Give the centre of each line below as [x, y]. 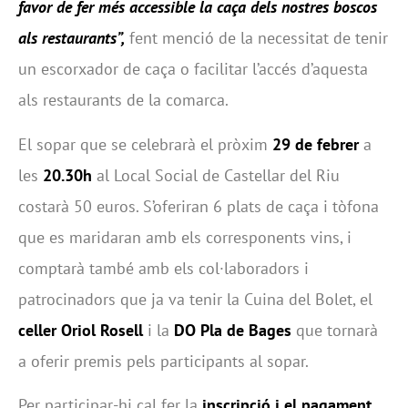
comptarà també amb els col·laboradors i [163, 268]
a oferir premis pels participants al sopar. [163, 361]
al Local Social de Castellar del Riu [216, 175]
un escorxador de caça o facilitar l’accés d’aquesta [193, 69]
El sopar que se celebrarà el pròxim [145, 144]
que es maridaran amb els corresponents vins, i [185, 237]
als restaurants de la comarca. [123, 100]
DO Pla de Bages [233, 330]
